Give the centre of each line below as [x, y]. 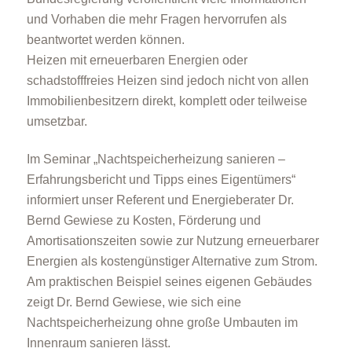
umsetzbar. [57, 121]
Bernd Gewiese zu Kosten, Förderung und [143, 221]
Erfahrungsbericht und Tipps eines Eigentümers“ [161, 180]
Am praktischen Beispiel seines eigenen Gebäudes [169, 282]
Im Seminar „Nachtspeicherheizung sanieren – [156, 159]
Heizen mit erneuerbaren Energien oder [137, 60]
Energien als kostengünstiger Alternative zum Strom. [172, 262]
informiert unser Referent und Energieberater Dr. [160, 200]
